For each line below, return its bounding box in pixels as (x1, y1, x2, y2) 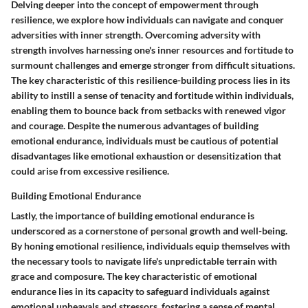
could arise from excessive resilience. (11, 164, 169, 177)
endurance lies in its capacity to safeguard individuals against (11, 285, 269, 297)
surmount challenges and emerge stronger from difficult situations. (11, 58, 295, 71)
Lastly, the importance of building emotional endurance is (11, 209, 254, 221)
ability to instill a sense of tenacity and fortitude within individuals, (11, 89, 294, 101)
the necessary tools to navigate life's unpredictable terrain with (11, 254, 277, 267)
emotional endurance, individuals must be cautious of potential (11, 134, 278, 146)
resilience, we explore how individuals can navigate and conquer (11, 13, 284, 25)
